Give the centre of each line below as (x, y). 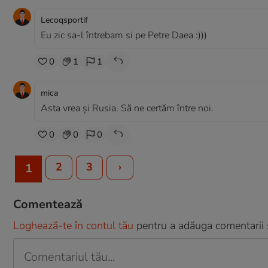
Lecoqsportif (64, 20)
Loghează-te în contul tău (73, 226)
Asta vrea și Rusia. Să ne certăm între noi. (127, 108)
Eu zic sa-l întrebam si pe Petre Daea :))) (124, 35)
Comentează (48, 204)
